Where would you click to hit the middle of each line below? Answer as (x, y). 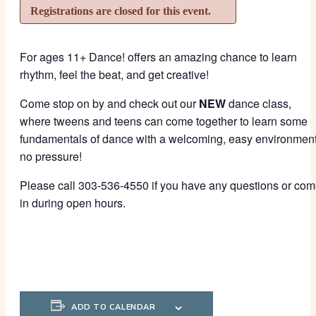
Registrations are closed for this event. (121, 11)
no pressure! (51, 156)
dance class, (260, 103)
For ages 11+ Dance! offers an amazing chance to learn (158, 57)
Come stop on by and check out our (109, 103)
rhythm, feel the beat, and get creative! (114, 74)
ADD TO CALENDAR (114, 307)
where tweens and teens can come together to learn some (164, 121)
